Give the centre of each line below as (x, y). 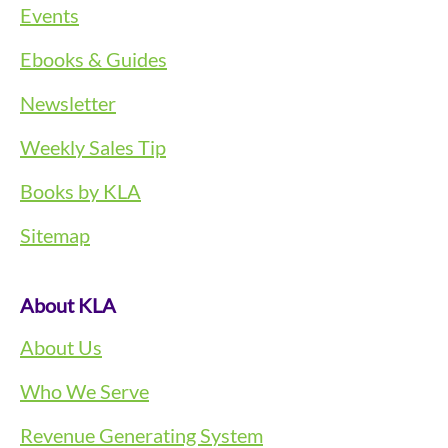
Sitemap (55, 234)
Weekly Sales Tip (93, 146)
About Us (61, 346)
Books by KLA (80, 190)
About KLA (68, 304)
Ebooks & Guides (93, 58)
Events (49, 14)
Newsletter (68, 102)
